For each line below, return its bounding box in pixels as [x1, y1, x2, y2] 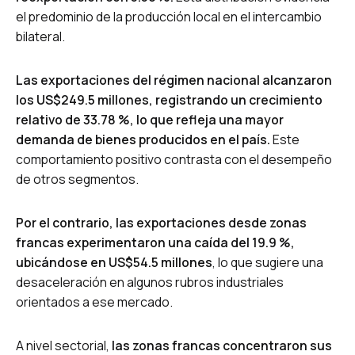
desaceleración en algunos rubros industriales [16, 273, 284, 291]
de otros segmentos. [16, 170, 139, 188]
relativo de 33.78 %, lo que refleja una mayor [16, 110, 284, 128]
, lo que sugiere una [212, 253, 323, 271]
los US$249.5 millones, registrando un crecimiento [16, 90, 323, 109]
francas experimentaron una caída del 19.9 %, [16, 233, 295, 251]
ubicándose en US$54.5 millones [16, 253, 212, 271]
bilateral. [16, 27, 65, 45]
